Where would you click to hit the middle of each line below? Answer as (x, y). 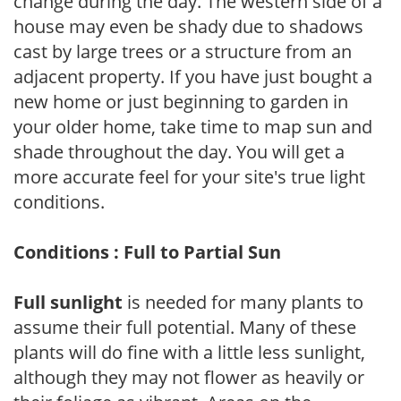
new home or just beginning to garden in (181, 101)
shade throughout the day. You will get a (179, 151)
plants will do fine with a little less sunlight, (189, 352)
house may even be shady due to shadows (188, 26)
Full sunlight (68, 302)
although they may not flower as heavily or (189, 377)
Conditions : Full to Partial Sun (147, 252)
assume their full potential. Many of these (185, 327)
